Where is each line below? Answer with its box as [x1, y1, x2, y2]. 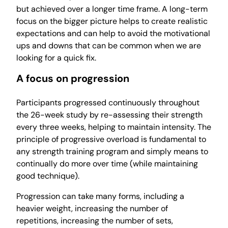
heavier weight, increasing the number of [16, 203, 168, 214]
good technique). [16, 170, 79, 181]
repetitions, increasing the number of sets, [16, 215, 173, 226]
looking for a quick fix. [16, 52, 96, 63]
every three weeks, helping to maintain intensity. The [16, 122, 211, 132]
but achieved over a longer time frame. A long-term [16, 4, 208, 14]
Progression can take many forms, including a [16, 191, 184, 202]
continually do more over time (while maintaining [16, 158, 198, 169]
